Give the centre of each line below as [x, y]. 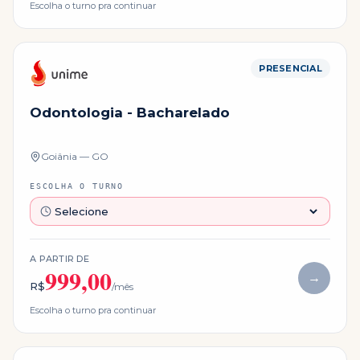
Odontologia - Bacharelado [130, 113]
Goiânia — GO [75, 156]
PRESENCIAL [290, 69]
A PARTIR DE [60, 258]
